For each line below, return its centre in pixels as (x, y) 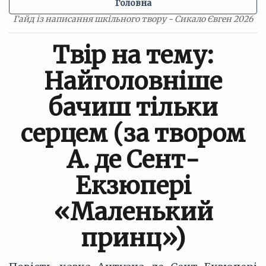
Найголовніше (133, 81)
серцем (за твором (133, 134)
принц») (133, 238)
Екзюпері (133, 186)
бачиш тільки (133, 107)
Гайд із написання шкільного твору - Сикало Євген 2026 (133, 19)
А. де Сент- (133, 160)
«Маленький (133, 212)
